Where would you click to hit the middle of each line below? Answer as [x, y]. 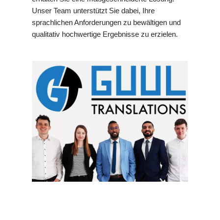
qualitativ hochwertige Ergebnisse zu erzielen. [105, 34]
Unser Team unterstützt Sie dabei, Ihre [93, 11]
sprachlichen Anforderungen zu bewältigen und [106, 23]
